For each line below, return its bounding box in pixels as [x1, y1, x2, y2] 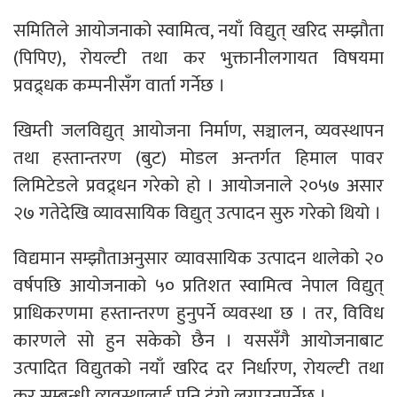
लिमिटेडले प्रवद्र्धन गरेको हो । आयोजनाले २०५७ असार [13, 170, 384, 202]
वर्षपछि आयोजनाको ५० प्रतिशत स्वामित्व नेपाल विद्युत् [13, 270, 384, 302]
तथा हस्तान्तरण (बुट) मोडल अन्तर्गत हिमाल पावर [13, 143, 384, 175]
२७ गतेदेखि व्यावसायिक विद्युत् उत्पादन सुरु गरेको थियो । [13, 198, 381, 230]
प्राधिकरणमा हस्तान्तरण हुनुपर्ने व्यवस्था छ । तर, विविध [13, 298, 384, 330]
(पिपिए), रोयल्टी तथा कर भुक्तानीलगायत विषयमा [13, 43, 384, 74]
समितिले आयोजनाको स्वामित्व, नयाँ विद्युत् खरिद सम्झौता [13, 15, 384, 47]
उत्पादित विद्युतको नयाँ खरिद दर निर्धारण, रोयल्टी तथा [13, 353, 384, 385]
